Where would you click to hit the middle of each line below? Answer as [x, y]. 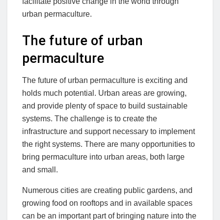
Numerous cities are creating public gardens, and [107, 190]
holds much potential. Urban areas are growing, [104, 93]
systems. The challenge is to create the [90, 118]
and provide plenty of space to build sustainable [105, 106]
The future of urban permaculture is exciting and [105, 80]
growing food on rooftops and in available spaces [107, 203]
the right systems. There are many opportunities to [109, 144]
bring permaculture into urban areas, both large [103, 157]
